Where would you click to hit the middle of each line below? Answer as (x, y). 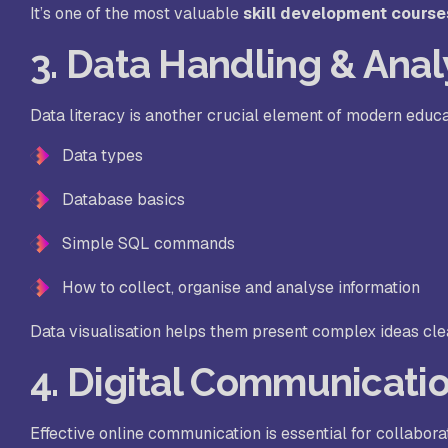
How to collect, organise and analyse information (241, 288)
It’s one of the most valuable (136, 14)
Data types (102, 156)
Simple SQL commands (148, 244)
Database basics (123, 200)
